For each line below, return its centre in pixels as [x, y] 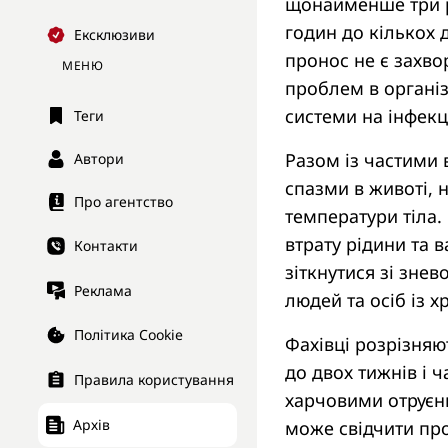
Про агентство [123, 202]
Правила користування [154, 380]
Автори [99, 159]
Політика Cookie [128, 335]
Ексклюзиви [114, 35]
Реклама [103, 290]
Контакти [106, 246]
